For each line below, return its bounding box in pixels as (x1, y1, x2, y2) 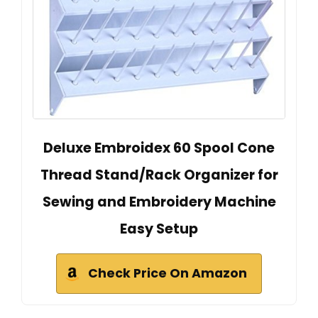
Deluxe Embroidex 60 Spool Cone (43, 138, 275, 158)
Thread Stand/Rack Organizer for (40, 165, 278, 185)
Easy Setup (120, 219, 198, 238)
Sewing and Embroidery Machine (42, 192, 276, 212)
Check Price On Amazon (88, 264, 247, 282)
